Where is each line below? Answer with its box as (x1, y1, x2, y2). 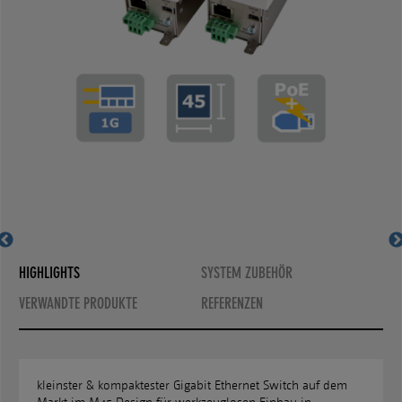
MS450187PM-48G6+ (148, 218, 254, 231)
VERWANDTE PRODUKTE (19, 294, 137, 312)
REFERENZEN (201, 294, 263, 312)
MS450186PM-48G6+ (148, 128, 254, 142)
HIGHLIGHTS (19, 264, 80, 282)
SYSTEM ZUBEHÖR (201, 264, 293, 282)
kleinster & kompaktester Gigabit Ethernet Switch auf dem (37, 378, 347, 393)
